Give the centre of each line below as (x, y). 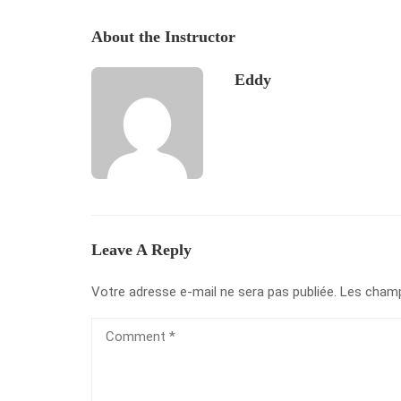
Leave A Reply (141, 250)
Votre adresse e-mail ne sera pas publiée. (214, 292)
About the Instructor (163, 37)
